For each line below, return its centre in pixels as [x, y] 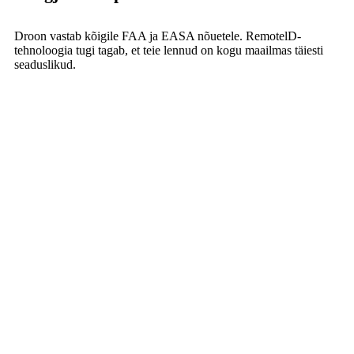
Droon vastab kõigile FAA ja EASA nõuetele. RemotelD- [158, 36]
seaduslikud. [45, 64]
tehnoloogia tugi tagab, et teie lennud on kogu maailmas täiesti [169, 50]
